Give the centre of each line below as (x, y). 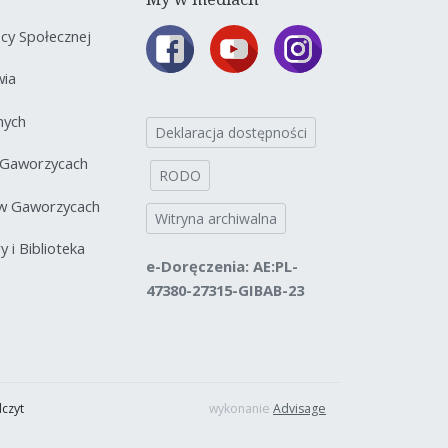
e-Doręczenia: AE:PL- (222, 265)
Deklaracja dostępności (231, 132)
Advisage (299, 408)
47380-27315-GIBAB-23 (225, 289)
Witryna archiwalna (216, 218)
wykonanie (241, 408)
